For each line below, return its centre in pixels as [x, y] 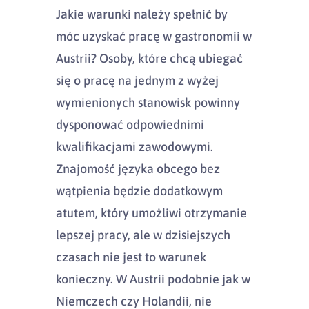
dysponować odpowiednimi [130, 124]
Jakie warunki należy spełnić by [141, 14]
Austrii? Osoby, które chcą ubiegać [149, 58]
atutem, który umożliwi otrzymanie [151, 212]
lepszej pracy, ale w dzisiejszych [143, 235]
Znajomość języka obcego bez [138, 168]
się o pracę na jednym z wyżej [137, 80]
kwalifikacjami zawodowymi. [134, 146]
